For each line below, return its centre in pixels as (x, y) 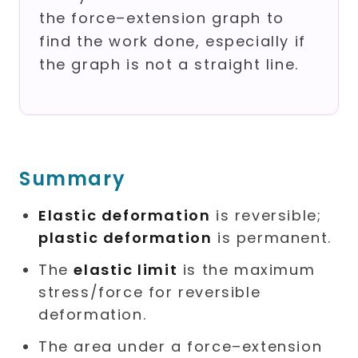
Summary (73, 179)
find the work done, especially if (173, 42)
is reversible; (266, 216)
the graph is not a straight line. (169, 65)
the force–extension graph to (162, 18)
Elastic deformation (125, 216)
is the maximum (247, 270)
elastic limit (126, 270)
